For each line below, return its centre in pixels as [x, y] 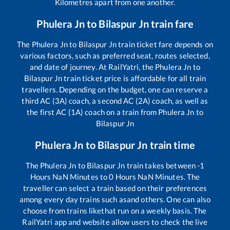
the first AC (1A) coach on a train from [93, 112]
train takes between [161, 165]
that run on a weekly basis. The [154, 210]
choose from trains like [62, 210]
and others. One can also [169, 199]
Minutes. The [177, 176]
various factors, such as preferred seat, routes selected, [115, 55]
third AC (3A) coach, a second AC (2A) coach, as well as [115, 100]
